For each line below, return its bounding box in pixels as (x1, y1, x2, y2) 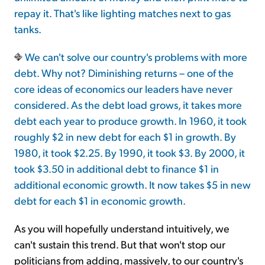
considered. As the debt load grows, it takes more (14, 98, 242, 112)
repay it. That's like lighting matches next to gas (14, 6, 231, 20)
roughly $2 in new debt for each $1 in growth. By (14, 130, 236, 144)
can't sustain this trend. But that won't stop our (14, 237, 225, 251)
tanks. (14, 22, 41, 36)
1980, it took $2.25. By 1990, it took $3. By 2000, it (14, 146, 245, 160)
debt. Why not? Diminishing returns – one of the (14, 66, 234, 80)
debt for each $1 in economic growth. (14, 193, 186, 208)
